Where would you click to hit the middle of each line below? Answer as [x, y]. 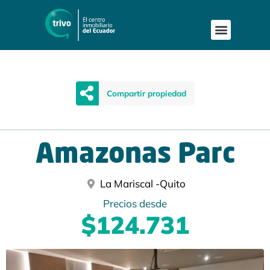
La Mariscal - [130, 184]
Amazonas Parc [135, 156]
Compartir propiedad [146, 93]
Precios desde [135, 204]
